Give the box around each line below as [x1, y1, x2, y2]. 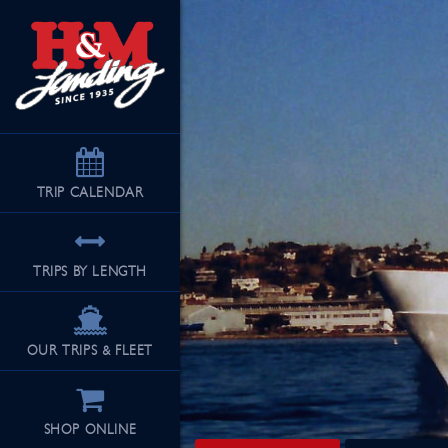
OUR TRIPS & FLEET [26, 342, 154, 360]
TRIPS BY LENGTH [33, 263, 147, 281]
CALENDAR [69, 184, 144, 202]
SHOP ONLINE [43, 421, 137, 439]
